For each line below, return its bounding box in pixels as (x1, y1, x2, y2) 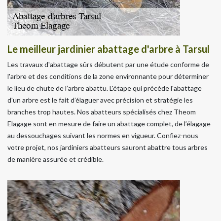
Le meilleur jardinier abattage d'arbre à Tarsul (7, 42, 210, 55)
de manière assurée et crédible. (7, 154, 104, 163)
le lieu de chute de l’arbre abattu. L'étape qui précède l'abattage (7, 83, 202, 92)
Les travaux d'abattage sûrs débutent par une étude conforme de (7, 60, 209, 69)
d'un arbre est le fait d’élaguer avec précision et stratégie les (7, 95, 193, 104)
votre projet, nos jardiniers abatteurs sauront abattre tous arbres (7, 143, 208, 151)
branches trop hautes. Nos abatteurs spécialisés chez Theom (7, 107, 196, 116)
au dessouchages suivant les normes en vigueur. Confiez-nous (7, 131, 198, 140)
